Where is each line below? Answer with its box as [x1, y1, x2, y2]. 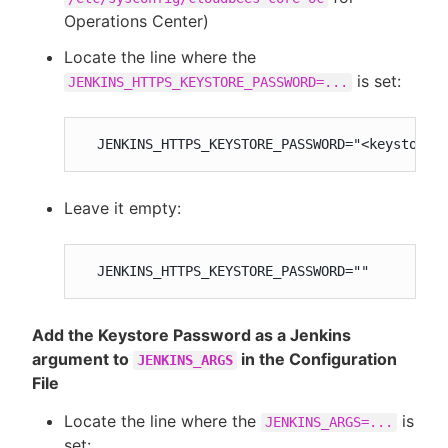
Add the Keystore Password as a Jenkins [32, 325, 351, 345]
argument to [32, 349, 133, 369]
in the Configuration [237, 349, 397, 369]
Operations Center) [64, 11, 209, 31]
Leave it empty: [64, 198, 181, 218]
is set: [352, 71, 401, 91]
